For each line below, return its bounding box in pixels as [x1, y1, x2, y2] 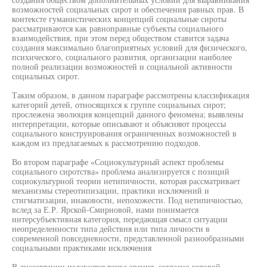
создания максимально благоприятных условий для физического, [12, 42, 247, 53]
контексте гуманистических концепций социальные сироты [12, 13, 226, 24]
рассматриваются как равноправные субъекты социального [12, 23, 223, 34]
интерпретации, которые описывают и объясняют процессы [12, 118, 226, 129]
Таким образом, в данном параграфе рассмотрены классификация [12, 89, 249, 101]
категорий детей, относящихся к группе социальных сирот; [12, 99, 226, 110]
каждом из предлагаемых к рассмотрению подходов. [12, 137, 201, 148]
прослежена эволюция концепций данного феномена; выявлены [12, 108, 243, 120]
